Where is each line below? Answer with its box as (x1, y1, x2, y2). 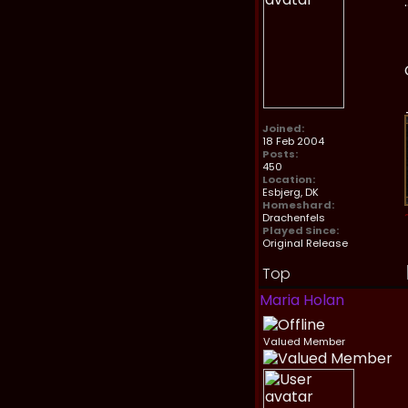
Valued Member (263, 334, 345, 349)
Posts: (262, 147, 298, 161)
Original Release (262, 236, 348, 250)
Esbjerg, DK (262, 185, 319, 199)
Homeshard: (262, 198, 334, 212)
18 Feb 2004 (262, 134, 324, 148)
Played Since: (262, 223, 339, 238)
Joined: (262, 121, 304, 136)
